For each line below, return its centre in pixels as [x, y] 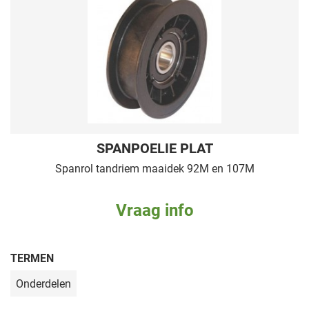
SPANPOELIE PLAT [154, 147]
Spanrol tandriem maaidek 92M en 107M [154, 168]
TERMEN [32, 257]
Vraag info [154, 209]
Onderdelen [43, 283]
